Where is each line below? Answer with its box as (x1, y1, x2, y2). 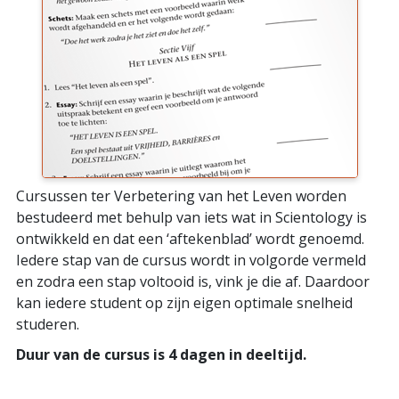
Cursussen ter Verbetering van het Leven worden (16, 185, 346, 206)
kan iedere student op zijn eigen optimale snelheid (16, 292, 353, 313)
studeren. (16, 313, 79, 334)
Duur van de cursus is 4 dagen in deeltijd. (16, 344, 306, 364)
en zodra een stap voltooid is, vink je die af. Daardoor (16, 271, 370, 291)
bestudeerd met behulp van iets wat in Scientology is (16, 207, 367, 227)
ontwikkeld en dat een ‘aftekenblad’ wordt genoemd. (16, 228, 364, 248)
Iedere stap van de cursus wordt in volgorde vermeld (16, 249, 366, 270)
